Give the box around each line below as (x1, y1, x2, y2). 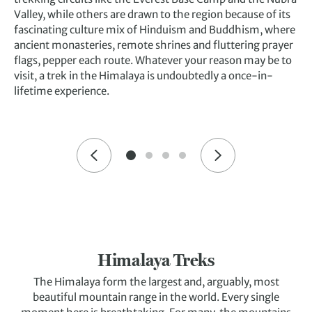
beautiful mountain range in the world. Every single (33, 290, 279, 304)
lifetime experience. (14, 84, 114, 98)
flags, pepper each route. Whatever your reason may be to (14, 54, 292, 68)
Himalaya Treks (97, 249, 214, 271)
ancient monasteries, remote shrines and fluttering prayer (14, 38, 293, 52)
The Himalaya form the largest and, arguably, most (33, 275, 279, 289)
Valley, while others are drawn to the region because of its (14, 8, 290, 22)
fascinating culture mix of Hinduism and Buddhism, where (14, 23, 295, 37)
